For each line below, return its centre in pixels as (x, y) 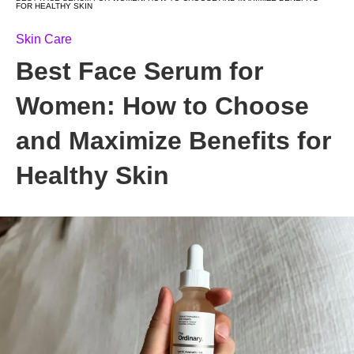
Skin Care (44, 39)
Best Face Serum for (139, 71)
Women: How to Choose (162, 106)
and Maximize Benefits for (173, 141)
